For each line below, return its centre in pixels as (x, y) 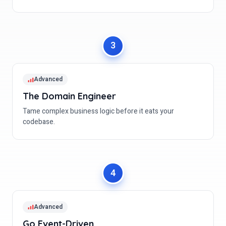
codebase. (39, 122)
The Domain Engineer (69, 96)
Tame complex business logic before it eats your (98, 111)
